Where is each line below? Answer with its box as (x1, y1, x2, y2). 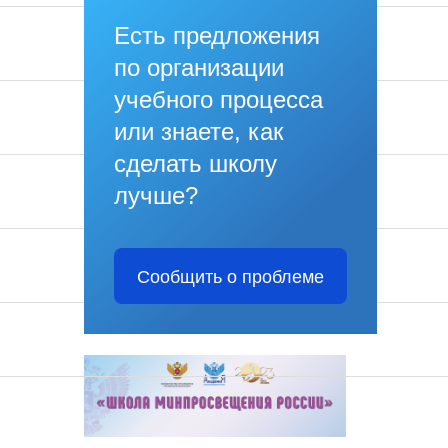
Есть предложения (113, 22, 320, 50)
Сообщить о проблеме (136, 267, 324, 288)
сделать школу (113, 150, 277, 178)
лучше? (113, 182, 198, 210)
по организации (113, 54, 284, 82)
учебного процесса (113, 86, 323, 114)
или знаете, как (113, 118, 284, 146)
